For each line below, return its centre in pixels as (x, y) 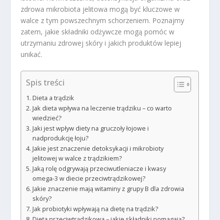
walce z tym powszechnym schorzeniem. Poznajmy (103, 20)
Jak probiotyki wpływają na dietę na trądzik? (95, 209)
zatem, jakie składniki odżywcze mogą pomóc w (98, 31)
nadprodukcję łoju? (60, 138)
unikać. (32, 54)
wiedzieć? (47, 118)
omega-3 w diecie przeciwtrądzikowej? (89, 179)
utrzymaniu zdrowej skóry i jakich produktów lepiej (101, 43)
